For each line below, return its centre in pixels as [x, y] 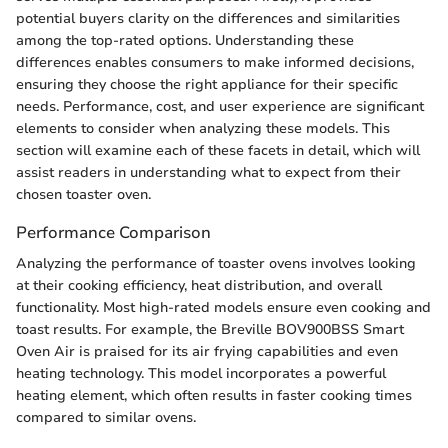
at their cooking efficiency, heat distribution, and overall [199, 285]
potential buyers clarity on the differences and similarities [208, 18]
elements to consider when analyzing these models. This [203, 128]
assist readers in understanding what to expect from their [208, 172]
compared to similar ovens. [106, 417]
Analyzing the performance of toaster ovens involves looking [216, 263]
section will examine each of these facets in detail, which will [218, 150]
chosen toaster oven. [83, 194]
